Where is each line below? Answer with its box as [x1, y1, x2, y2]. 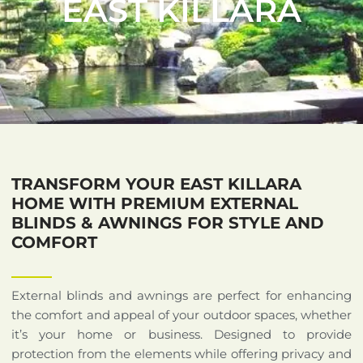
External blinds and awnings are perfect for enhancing [11, 287, 352, 303]
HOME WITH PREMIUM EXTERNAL [11, 193, 298, 213]
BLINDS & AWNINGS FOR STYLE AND [11, 212, 324, 233]
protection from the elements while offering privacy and [11, 345, 352, 361]
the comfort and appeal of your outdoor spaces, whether [11, 306, 352, 322]
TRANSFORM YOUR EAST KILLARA [11, 173, 301, 194]
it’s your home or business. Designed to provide [11, 326, 352, 342]
